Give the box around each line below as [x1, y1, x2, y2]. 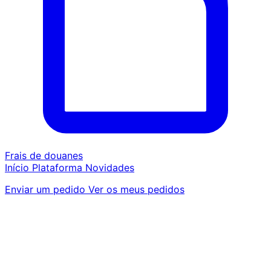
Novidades [85, 162, 134, 174]
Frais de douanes [5, 149, 83, 162]
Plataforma [32, 162, 85, 174]
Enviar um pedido [5, 183, 88, 196]
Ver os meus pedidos [88, 183, 184, 196]
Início [5, 162, 32, 174]
